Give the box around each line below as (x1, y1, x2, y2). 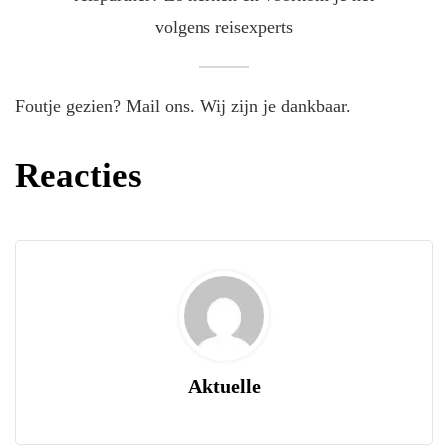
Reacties (15, 156, 142, 196)
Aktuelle (187, 375, 261, 398)
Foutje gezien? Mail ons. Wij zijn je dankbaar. (15, 96, 351, 117)
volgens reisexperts (154, 17, 294, 38)
